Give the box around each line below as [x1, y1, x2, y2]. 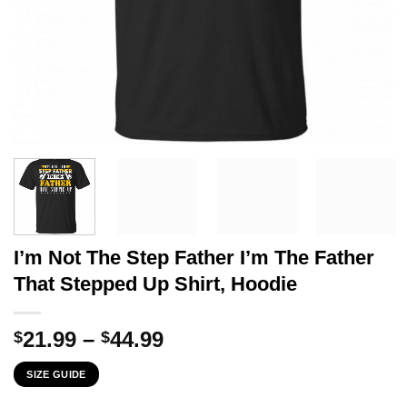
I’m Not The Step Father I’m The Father [14, 245, 374, 269]
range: [163, 347, 229, 372]
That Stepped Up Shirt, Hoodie [14, 272, 297, 295]
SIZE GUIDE [26, 368, 86, 380]
